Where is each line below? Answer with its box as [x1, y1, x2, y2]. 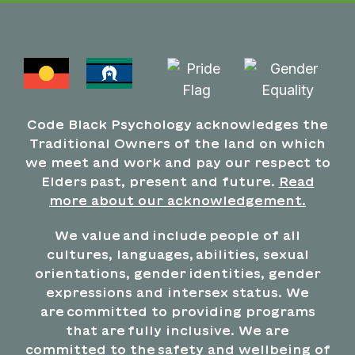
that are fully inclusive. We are [66, 323, 289, 338]
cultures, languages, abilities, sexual [46, 246, 309, 261]
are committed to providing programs [40, 303, 315, 319]
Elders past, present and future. [40, 174, 279, 189]
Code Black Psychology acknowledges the [27, 116, 328, 132]
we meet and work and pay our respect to [25, 155, 330, 170]
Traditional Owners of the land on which [29, 136, 326, 151]
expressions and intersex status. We [46, 284, 309, 300]
